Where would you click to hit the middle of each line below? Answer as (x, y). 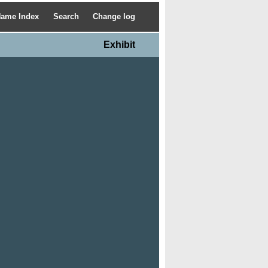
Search (67, 16)
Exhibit (119, 44)
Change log (114, 16)
